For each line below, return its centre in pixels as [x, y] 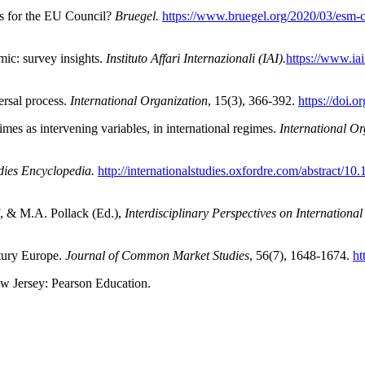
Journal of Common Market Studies [157, 256]
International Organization [139, 101]
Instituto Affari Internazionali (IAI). [196, 59]
